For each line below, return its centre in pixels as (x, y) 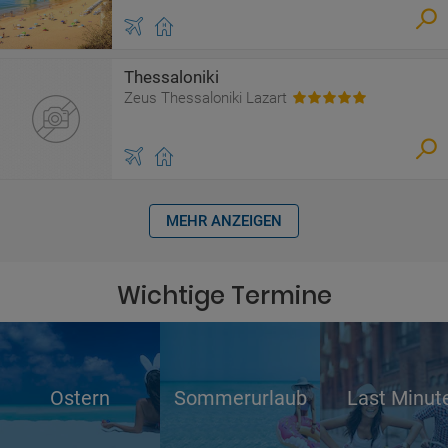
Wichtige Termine (224, 295)
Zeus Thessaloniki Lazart (205, 98)
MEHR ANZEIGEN (224, 221)
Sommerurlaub (240, 398)
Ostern (80, 398)
